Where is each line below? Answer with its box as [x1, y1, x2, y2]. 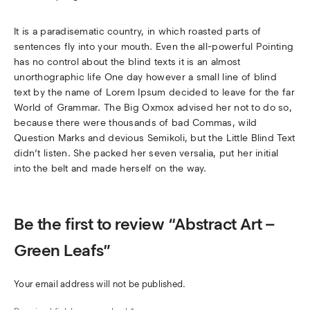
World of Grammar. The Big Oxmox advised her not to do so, [14, 102, 292, 114]
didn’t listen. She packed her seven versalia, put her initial [14, 147, 279, 160]
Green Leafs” [14, 240, 111, 261]
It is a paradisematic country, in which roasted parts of [14, 26, 262, 38]
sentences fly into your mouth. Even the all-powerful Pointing [14, 41, 294, 53]
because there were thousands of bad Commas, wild [14, 117, 257, 129]
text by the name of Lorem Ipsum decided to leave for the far [14, 86, 295, 99]
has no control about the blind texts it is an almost [14, 56, 241, 69]
